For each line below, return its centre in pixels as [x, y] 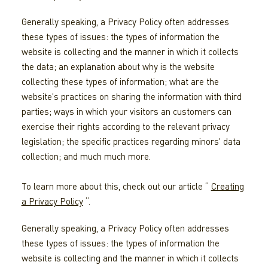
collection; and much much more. [86, 156]
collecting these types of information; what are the [120, 82]
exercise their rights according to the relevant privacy [125, 127]
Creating [227, 186]
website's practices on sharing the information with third [131, 97]
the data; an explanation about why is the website [118, 67]
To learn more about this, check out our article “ [116, 186]
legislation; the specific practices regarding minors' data [131, 141]
